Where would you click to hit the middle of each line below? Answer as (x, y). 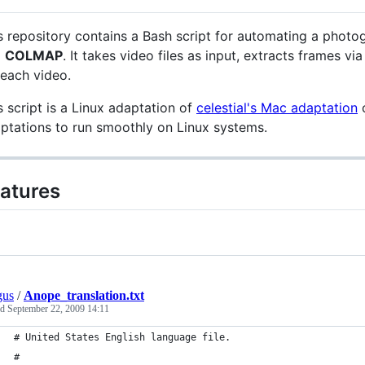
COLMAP (34, 55)
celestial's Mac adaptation (277, 107)
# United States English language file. (122, 337)
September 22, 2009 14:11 (58, 308)
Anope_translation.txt (84, 295)
